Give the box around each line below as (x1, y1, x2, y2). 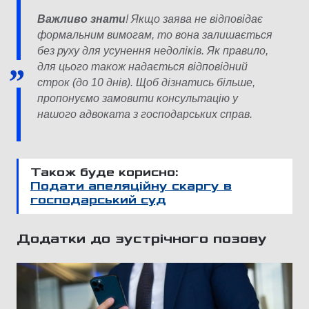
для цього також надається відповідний (37, 61, 248, 73)
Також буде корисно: (30, 166, 179, 179)
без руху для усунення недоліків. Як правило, (37, 45, 268, 57)
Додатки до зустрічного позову (17, 232, 272, 246)
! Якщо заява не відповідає (126, 13, 263, 26)
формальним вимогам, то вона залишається (37, 29, 272, 41)
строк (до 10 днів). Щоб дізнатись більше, (37, 77, 255, 89)
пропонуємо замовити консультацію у (37, 92, 238, 105)
